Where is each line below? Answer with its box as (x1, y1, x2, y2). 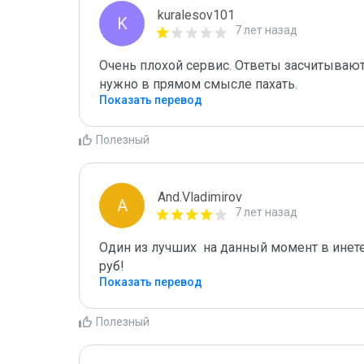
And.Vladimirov (158, 189, 242, 205)
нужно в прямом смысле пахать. (99, 76, 297, 92)
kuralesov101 (158, 7, 235, 23)
